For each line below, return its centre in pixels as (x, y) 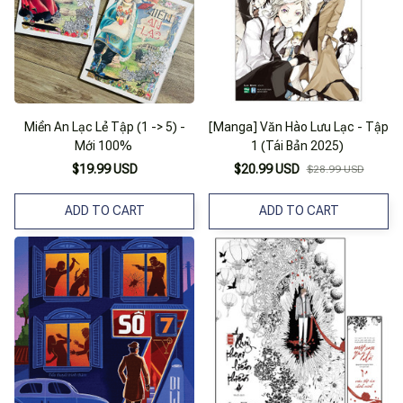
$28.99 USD (335, 169)
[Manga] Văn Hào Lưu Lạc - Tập (299, 126)
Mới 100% (103, 145)
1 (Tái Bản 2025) (297, 145)
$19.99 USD (104, 169)
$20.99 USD (266, 169)
